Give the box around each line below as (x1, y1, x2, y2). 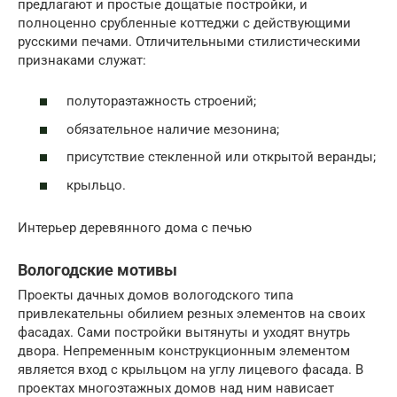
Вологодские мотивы (18, 260, 177, 279)
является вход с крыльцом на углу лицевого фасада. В (18, 361, 363, 378)
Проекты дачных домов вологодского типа (18, 286, 293, 303)
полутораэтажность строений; (66, 93, 256, 110)
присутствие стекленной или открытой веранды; (66, 149, 376, 166)
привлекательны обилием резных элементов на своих (18, 305, 365, 322)
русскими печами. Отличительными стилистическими (18, 33, 361, 50)
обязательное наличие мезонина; (66, 121, 279, 137)
